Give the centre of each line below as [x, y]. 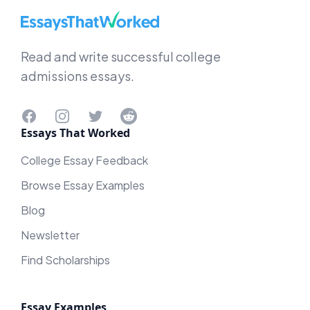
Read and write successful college [121, 57]
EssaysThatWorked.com [83, 15]
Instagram [79, 113]
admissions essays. [77, 76]
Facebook [46, 113]
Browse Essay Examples [83, 185]
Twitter [105, 113]
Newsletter [50, 235]
